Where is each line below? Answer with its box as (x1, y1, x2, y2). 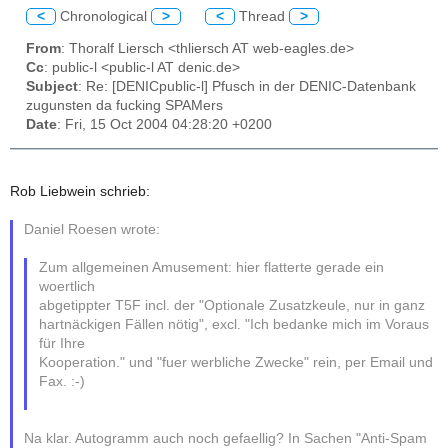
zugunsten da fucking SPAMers (26, 98, 223, 114)
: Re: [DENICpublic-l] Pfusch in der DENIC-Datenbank (78, 79, 416, 95)
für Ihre (38, 336, 85, 352)
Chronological (56, 8, 151, 24)
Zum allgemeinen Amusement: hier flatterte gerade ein (38, 260, 384, 276)
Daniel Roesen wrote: (24, 222, 161, 238)
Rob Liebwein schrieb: (10, 184, 150, 200)
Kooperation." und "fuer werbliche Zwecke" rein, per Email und (38, 355, 433, 371)
